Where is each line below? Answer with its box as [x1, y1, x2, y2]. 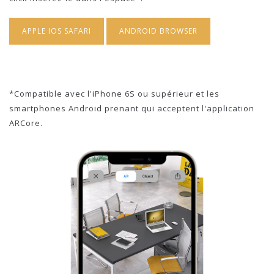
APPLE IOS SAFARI [22, 26, 91, 37]
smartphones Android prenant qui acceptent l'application [9, 103, 254, 114]
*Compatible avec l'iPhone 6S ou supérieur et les [9, 88, 220, 100]
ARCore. [9, 117, 43, 129]
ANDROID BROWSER [119, 26, 198, 37]
